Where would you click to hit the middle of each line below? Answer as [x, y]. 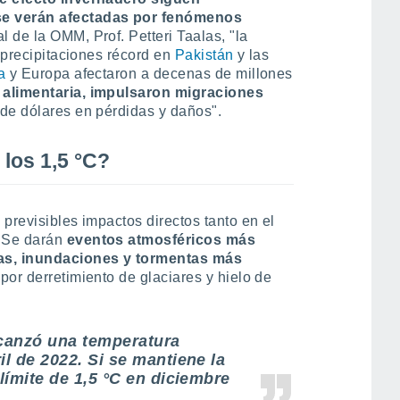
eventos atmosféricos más [161, 240]
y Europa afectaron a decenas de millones [149, 74]
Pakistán [204, 55]
